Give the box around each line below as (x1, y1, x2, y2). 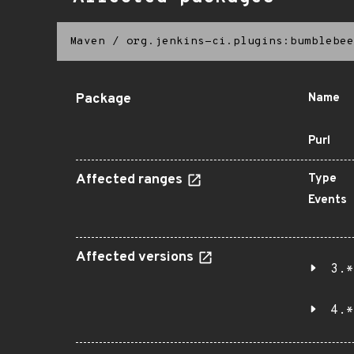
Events (308, 193, 347, 208)
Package (76, 91, 131, 108)
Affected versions (76, 249, 197, 266)
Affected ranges (76, 171, 186, 189)
